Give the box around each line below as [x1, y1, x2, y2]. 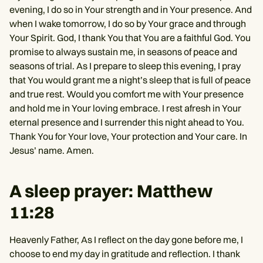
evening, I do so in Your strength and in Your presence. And [9, 3, 252, 15]
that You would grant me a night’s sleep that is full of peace [9, 73, 251, 86]
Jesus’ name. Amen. [9, 144, 94, 156]
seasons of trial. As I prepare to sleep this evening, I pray [9, 59, 241, 72]
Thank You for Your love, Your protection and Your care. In [9, 130, 247, 142]
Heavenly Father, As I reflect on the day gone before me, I [9, 233, 243, 245]
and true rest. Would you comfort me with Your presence [9, 87, 244, 100]
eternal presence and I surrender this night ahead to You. [9, 116, 244, 128]
